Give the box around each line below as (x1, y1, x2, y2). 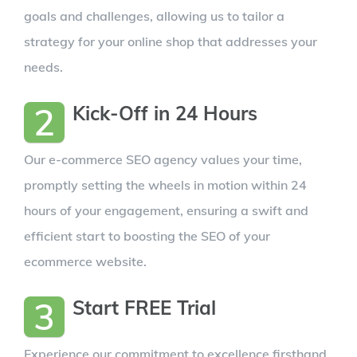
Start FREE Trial (73, 295, 216, 320)
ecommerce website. (24, 253, 147, 269)
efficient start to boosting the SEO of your (24, 227, 270, 244)
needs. (24, 58, 63, 75)
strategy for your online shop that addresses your (24, 33, 317, 49)
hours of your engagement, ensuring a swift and (24, 202, 308, 218)
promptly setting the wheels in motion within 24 (24, 176, 307, 193)
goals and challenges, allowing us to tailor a (24, 7, 284, 24)
